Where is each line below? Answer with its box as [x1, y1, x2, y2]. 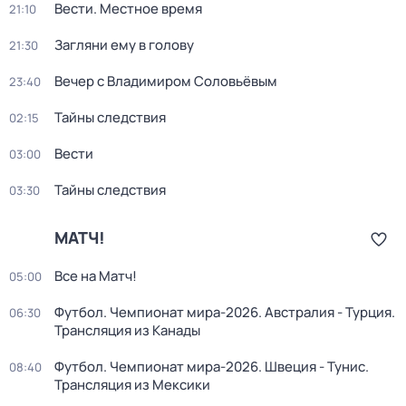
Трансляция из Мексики [54, 375, 210, 394]
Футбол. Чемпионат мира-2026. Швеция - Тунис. [54, 357, 369, 376]
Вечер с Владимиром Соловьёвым [54, 72, 277, 91]
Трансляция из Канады [54, 321, 200, 340]
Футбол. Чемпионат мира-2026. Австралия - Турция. [54, 303, 395, 322]
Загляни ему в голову [54, 35, 194, 54]
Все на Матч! [54, 266, 137, 285]
